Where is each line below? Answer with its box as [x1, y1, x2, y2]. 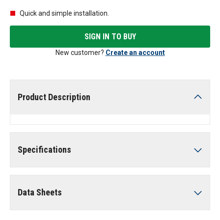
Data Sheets [18, 187, 62, 197]
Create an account [105, 49, 165, 56]
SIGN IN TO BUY [84, 31, 136, 41]
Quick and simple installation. [20, 9, 109, 17]
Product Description [18, 92, 90, 102]
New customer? [55, 49, 104, 56]
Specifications [18, 144, 71, 155]
